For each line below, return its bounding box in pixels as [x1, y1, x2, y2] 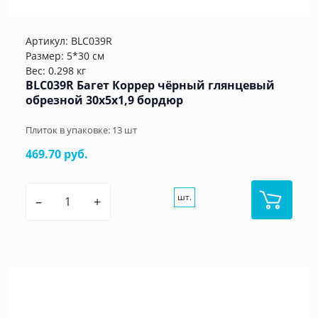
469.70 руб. [26, 146, 88, 162]
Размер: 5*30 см [26, 48, 104, 62]
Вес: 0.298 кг [26, 63, 86, 77]
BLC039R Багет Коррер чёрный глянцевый [26, 77, 275, 93]
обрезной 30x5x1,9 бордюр [26, 92, 183, 108]
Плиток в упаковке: [26, 123, 112, 136]
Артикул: [26, 33, 71, 48]
